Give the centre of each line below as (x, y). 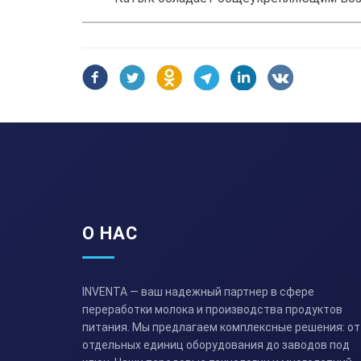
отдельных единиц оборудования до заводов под (216, 345)
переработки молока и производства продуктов (212, 310)
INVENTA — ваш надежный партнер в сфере (198, 292)
